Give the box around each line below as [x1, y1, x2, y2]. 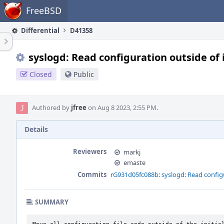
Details [24, 124, 48, 134]
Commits [77, 170, 106, 179]
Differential [19, 26, 59, 35]
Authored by [32, 103, 71, 112]
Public [73, 69, 94, 79]
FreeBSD [26, 4, 61, 16]
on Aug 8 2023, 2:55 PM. [86, 103, 158, 112]
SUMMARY [35, 197, 68, 206]
